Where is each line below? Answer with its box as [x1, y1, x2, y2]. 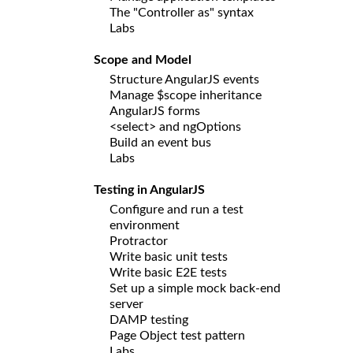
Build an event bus [110, 136, 211, 149]
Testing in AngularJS [94, 183, 205, 196]
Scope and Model [94, 53, 195, 66]
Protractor [110, 234, 168, 247]
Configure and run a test [110, 203, 243, 216]
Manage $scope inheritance [110, 88, 262, 102]
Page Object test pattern [110, 329, 245, 342]
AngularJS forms [110, 104, 200, 117]
